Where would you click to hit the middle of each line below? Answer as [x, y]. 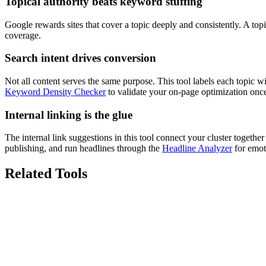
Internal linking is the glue [69, 115]
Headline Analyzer [197, 148]
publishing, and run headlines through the [82, 148]
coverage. [23, 35]
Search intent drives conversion [80, 58]
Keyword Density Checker [55, 91]
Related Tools [46, 174]
